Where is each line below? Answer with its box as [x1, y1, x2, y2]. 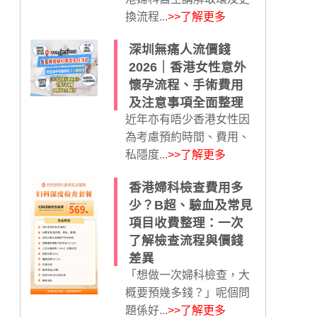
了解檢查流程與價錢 [128, 234, 243, 248]
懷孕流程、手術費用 [128, 78, 243, 92]
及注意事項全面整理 [128, 96, 243, 110]
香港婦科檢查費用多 [128, 180, 243, 195]
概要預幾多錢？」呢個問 [125, 287, 250, 299]
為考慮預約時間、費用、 [125, 131, 250, 143]
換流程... [125, 11, 168, 23]
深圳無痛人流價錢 [128, 42, 231, 57]
